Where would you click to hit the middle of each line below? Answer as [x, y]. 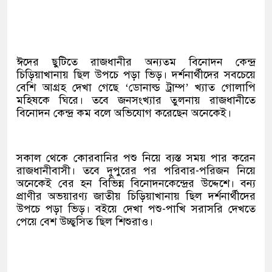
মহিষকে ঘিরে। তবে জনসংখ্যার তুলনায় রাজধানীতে [136, 100]
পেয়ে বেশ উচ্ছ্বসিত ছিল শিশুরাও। [85, 222]
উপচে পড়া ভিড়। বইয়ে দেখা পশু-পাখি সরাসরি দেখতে [136, 209]
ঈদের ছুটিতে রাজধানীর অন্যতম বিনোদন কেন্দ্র [136, 62]
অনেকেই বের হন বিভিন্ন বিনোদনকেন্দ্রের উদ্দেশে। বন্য [136, 183]
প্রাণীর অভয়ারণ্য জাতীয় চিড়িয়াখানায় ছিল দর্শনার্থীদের [136, 196]
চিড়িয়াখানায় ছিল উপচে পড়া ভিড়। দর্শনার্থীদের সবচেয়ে [136, 75]
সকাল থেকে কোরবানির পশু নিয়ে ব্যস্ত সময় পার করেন [136, 158]
